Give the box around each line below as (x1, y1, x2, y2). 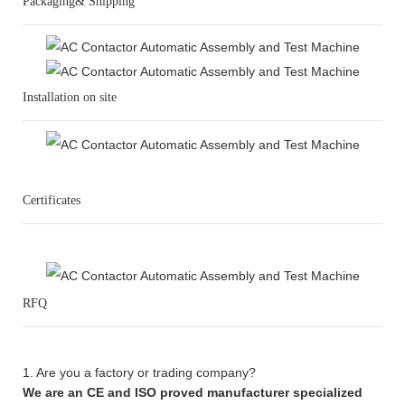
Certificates (23, 193, 80, 208)
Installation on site (23, 90, 117, 105)
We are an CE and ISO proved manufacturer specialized (23, 384, 363, 400)
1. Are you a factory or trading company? (23, 364, 256, 380)
